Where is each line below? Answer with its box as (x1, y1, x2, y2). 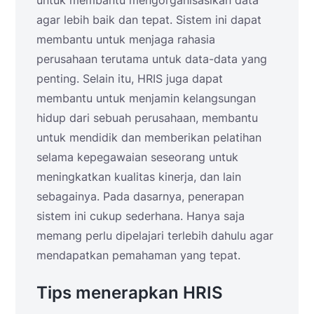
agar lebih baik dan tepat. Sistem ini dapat (36, 12, 261, 27)
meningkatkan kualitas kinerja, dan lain (36, 169, 241, 184)
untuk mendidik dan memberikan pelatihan (36, 130, 261, 144)
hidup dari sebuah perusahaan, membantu (36, 110, 258, 125)
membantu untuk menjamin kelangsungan (36, 90, 256, 105)
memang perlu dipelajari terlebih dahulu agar (36, 228, 273, 243)
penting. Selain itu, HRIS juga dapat (36, 71, 223, 86)
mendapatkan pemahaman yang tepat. (36, 247, 240, 262)
